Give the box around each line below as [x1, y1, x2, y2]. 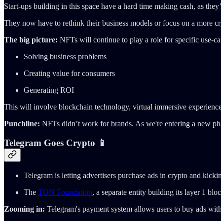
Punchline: [4, 119, 42, 128]
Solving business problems [24, 52, 107, 61]
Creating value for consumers [24, 69, 115, 78]
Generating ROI [24, 86, 74, 95]
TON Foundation [38, 187, 92, 196]
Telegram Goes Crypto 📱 [4, 138, 107, 148]
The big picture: [4, 36, 60, 44]
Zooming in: [4, 204, 45, 213]
